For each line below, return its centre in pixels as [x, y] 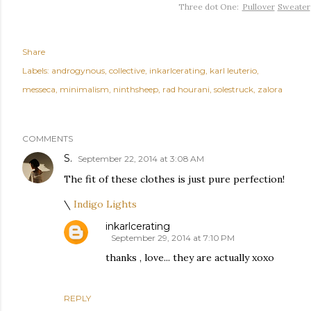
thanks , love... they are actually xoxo [190, 257]
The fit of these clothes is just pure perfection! [174, 179]
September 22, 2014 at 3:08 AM [141, 158]
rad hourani [186, 89]
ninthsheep [136, 89]
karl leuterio [233, 70]
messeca [39, 89]
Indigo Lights [105, 204]
